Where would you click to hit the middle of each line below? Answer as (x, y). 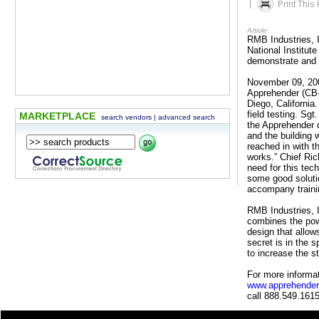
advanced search (187, 117)
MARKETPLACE (60, 116)
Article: (258, 30)
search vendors (126, 117)
